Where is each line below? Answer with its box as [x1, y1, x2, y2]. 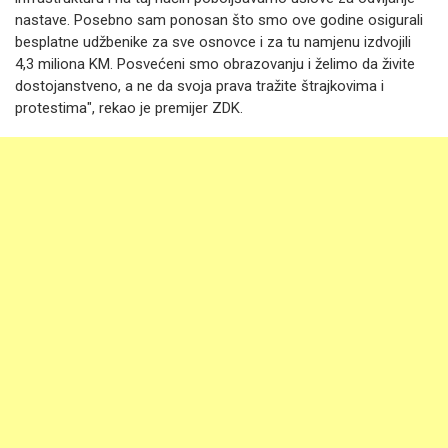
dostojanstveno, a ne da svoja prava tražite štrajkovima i [15, 77, 384, 95]
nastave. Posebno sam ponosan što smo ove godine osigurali [15, 11, 423, 29]
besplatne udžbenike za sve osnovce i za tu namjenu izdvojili [15, 33, 411, 51]
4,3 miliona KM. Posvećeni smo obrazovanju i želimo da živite [15, 55, 415, 73]
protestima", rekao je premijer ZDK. [15, 99, 243, 117]
